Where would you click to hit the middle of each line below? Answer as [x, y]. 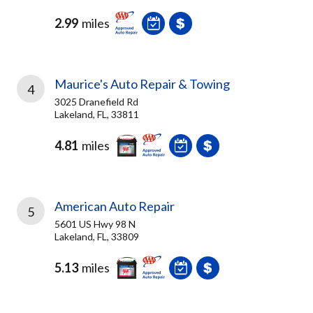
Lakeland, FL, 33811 [97, 114]
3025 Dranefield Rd [96, 102]
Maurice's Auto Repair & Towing [142, 84]
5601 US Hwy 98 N [95, 224]
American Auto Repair [115, 206]
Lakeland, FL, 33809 [97, 236]
